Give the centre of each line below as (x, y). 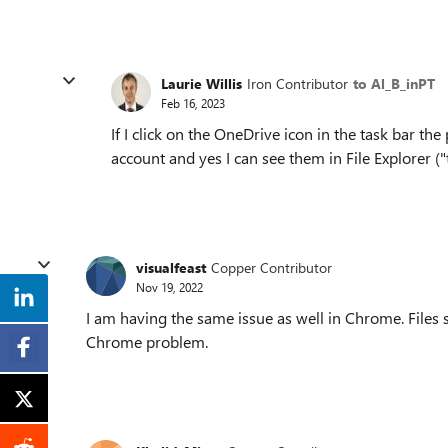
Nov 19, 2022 (169, 286)
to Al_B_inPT (394, 83)
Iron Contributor (297, 83)
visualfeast (171, 267)
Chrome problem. (147, 341)
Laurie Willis (201, 83)
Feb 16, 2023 (193, 102)
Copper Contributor (271, 267)
